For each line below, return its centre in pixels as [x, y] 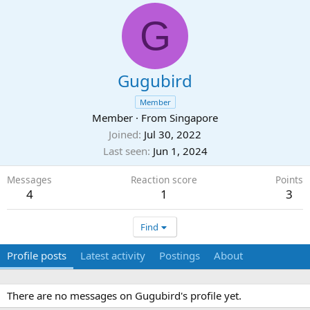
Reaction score [164, 180]
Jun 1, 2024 [180, 151]
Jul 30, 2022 [173, 134]
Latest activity [113, 255]
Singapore [194, 118]
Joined [124, 134]
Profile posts [37, 255]
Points [289, 180]
